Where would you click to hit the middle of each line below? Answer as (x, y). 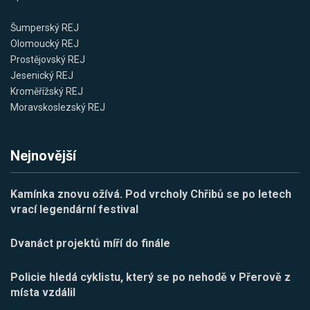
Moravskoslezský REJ (58, 108)
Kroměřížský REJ (47, 92)
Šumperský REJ (45, 28)
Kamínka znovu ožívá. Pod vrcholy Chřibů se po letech (151, 194)
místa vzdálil (43, 293)
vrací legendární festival (74, 210)
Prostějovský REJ (48, 60)
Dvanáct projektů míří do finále (90, 244)
